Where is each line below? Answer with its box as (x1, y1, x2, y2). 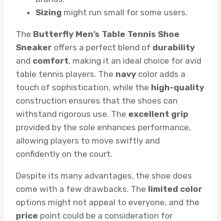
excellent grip (128, 109, 188, 119)
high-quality (151, 82, 204, 93)
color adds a (136, 69, 185, 79)
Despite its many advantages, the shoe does (16, 171, 192, 181)
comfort (33, 56, 69, 66)
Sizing (36, 7, 62, 18)
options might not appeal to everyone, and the (16, 197, 199, 208)
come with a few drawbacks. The (16, 184, 148, 194)
